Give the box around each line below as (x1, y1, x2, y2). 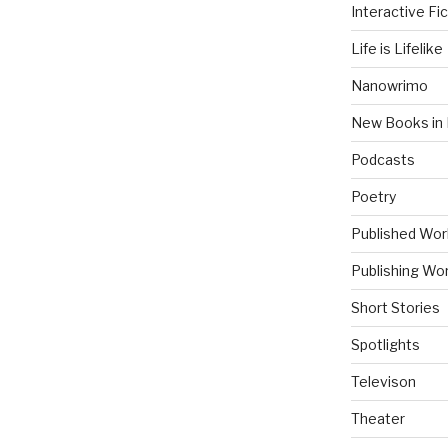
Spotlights (350, 336, 420, 354)
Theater (350, 410, 405, 428)
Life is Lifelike (350, 40, 443, 58)
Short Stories (350, 299, 440, 317)
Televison (350, 373, 416, 391)
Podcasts (350, 151, 415, 169)
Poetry (350, 188, 396, 206)
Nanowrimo (350, 77, 428, 95)
